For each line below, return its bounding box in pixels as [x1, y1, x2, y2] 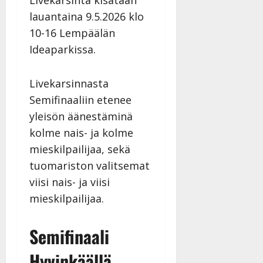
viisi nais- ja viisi [29, 175, 110, 190]
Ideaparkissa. [29, 42, 99, 57]
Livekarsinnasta [29, 76, 109, 91]
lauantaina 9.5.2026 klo [29, 9, 144, 24]
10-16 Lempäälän [29, 26, 115, 41]
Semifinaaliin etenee [29, 93, 131, 107]
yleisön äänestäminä [29, 109, 133, 124]
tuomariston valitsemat [29, 159, 150, 173]
